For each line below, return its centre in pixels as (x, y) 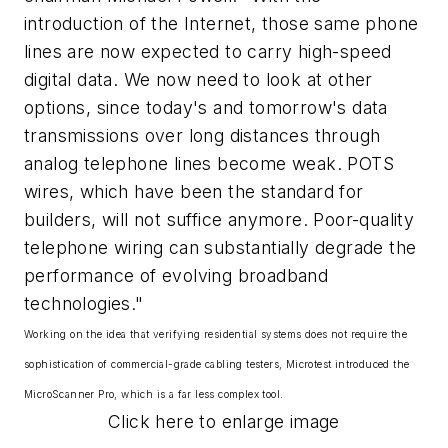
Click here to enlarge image (224, 422)
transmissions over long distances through (202, 136)
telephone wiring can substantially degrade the (220, 248)
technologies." (84, 304)
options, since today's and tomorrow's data (206, 108)
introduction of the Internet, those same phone (221, 24)
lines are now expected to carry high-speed (208, 52)
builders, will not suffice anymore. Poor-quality (219, 220)
